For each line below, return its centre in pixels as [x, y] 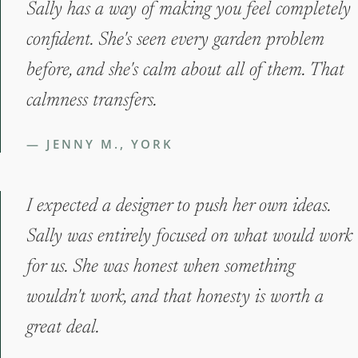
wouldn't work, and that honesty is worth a [175, 298]
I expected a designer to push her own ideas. [179, 207]
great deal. [63, 328]
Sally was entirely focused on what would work [189, 237]
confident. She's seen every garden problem [175, 40]
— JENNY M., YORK [100, 144]
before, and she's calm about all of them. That [185, 71]
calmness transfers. [92, 101]
